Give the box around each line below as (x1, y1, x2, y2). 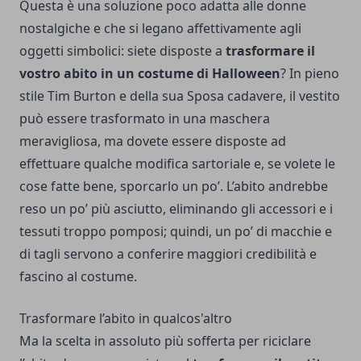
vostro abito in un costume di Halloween (19, 64, 280, 82)
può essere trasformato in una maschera (19, 109, 270, 127)
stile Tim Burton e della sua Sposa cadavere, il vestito (19, 86, 340, 105)
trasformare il (226, 41, 315, 60)
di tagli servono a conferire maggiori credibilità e (19, 244, 317, 263)
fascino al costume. (19, 267, 137, 285)
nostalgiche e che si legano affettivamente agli (19, 19, 301, 37)
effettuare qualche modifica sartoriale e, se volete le (19, 154, 335, 172)
